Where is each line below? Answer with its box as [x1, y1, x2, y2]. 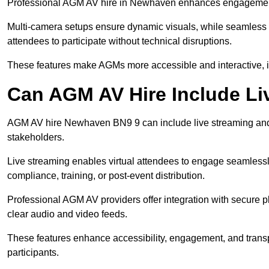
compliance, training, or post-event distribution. [7, 171, 205, 181]
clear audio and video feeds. [7, 209, 127, 220]
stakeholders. [7, 132, 64, 143]
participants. [7, 247, 59, 258]
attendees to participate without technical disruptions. [7, 36, 232, 47]
